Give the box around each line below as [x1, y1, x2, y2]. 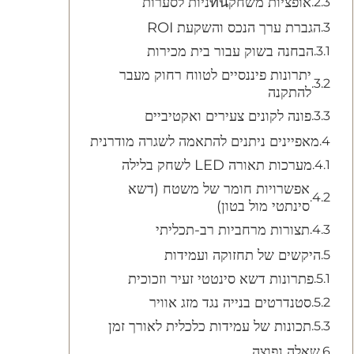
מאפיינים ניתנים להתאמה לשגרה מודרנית [90, 133, 319, 150]
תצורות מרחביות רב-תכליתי [156, 221, 310, 239]
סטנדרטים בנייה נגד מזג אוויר [149, 294, 311, 311]
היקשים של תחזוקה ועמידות [164, 247, 321, 264]
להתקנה [268, 84, 311, 101]
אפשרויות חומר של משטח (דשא [128, 180, 310, 198]
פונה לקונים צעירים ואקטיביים [145, 107, 311, 125]
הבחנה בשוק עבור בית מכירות [147, 43, 314, 60]
